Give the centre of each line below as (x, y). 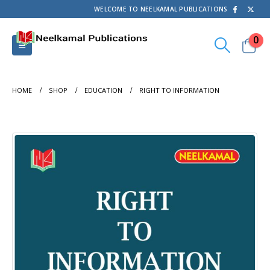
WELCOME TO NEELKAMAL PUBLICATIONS (161, 9)
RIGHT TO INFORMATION (179, 90)
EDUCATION (103, 90)
